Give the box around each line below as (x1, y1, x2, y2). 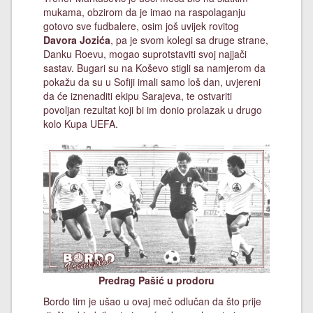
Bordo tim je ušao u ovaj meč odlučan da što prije (43, 293, 261, 308)
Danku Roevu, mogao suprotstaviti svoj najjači (43, 47, 247, 61)
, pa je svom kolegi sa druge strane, (110, 33, 268, 47)
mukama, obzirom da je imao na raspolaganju (43, 5, 246, 19)
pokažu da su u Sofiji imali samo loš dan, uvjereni (43, 75, 261, 89)
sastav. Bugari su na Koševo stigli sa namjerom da (43, 61, 265, 75)
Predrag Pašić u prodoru (99, 272, 214, 287)
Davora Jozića (43, 33, 110, 47)
